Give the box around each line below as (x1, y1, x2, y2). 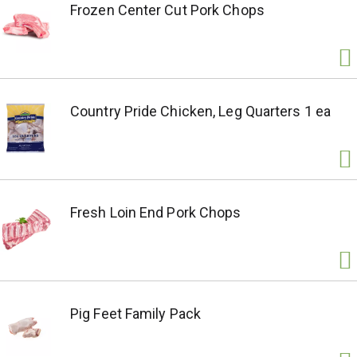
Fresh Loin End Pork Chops (70, 204, 241, 221)
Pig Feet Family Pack (70, 305, 201, 322)
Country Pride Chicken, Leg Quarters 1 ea (70, 103, 331, 120)
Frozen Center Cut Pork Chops (70, 2, 265, 18)
